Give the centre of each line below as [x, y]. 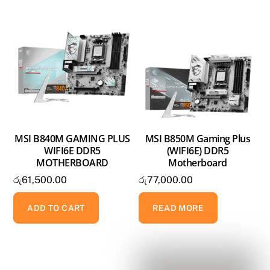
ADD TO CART [56, 208]
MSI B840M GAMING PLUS [72, 138]
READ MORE [178, 208]
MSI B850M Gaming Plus [198, 138]
